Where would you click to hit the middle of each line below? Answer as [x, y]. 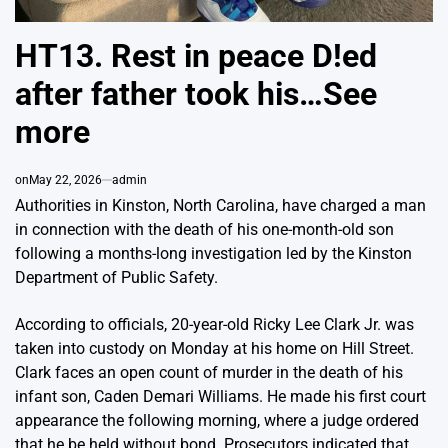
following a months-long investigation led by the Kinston [213, 254]
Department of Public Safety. [116, 278]
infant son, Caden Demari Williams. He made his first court [220, 397]
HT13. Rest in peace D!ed [196, 56]
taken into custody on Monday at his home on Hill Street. [214, 349]
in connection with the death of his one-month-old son [204, 230]
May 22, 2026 [65, 180]
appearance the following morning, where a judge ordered [217, 421]
